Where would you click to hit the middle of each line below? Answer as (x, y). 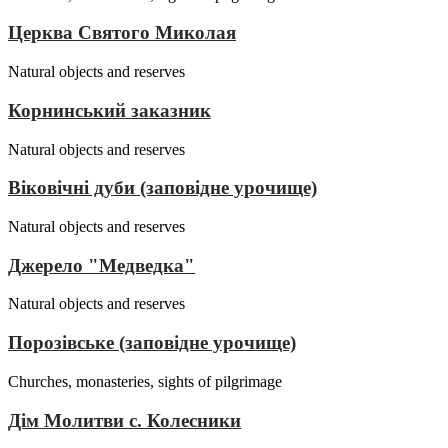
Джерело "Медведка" (101, 265)
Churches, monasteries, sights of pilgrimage (145, 381)
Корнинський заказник (109, 110)
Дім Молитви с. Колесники (124, 420)
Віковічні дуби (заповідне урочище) (162, 188)
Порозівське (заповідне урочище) (152, 343)
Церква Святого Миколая (122, 33)
